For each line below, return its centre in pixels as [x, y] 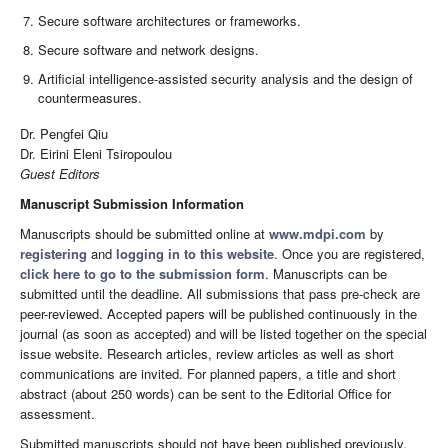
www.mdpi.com [317, 233]
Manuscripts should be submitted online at [144, 233]
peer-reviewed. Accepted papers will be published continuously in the [218, 313]
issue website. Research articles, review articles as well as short [207, 353]
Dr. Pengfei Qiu [64, 133]
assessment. [57, 413]
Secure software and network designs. [149, 50]
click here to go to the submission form [142, 273]
